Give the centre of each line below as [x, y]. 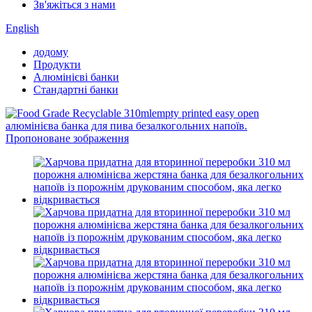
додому [51, 52]
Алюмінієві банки [76, 77]
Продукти [57, 64]
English [22, 28]
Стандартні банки [76, 89]
